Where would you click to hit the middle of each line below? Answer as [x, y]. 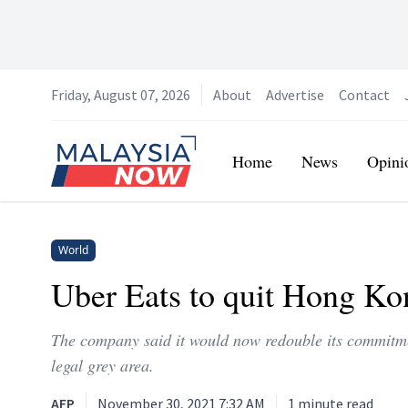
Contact [364, 95]
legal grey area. [102, 365]
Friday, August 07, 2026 [121, 95]
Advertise [295, 95]
